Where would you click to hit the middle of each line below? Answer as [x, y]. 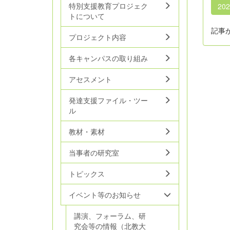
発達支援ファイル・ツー [108, 100]
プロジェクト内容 [98, 37]
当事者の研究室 [94, 152]
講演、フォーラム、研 [110, 216]
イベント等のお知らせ [105, 195]
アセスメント [90, 79]
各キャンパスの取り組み [108, 58]
